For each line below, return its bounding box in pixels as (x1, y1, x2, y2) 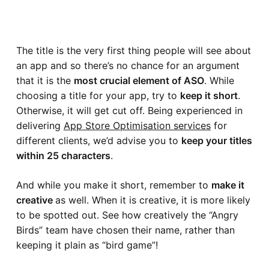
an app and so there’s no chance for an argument (16, 59, 240, 72)
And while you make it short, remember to (16, 179, 211, 192)
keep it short (180, 89, 238, 102)
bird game (105, 239, 152, 252)
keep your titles (181, 134, 252, 147)
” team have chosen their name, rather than (38, 224, 235, 237)
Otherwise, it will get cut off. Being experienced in (16, 104, 243, 117)
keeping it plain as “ (16, 239, 106, 252)
